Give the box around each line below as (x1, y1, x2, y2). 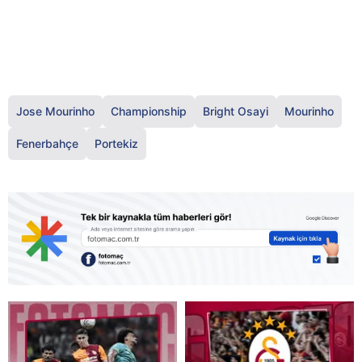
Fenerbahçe (16, 137, 78, 151)
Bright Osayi (203, 104, 268, 119)
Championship (111, 104, 187, 119)
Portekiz (95, 137, 138, 151)
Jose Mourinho (16, 104, 95, 119)
